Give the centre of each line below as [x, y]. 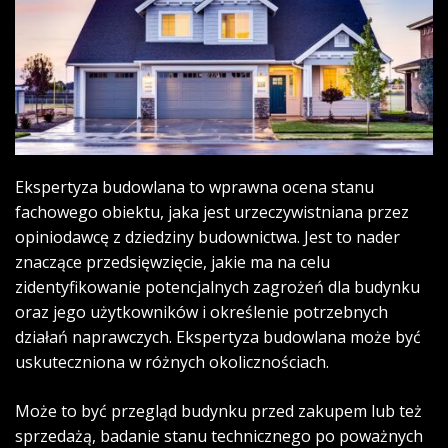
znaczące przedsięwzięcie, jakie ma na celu [172, 261]
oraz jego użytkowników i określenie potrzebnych [201, 311]
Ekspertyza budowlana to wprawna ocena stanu [194, 186]
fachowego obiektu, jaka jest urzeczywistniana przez [212, 211]
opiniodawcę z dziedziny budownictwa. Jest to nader [207, 236]
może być [383, 336]
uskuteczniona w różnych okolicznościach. [172, 361]
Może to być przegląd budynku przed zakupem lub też [218, 410]
